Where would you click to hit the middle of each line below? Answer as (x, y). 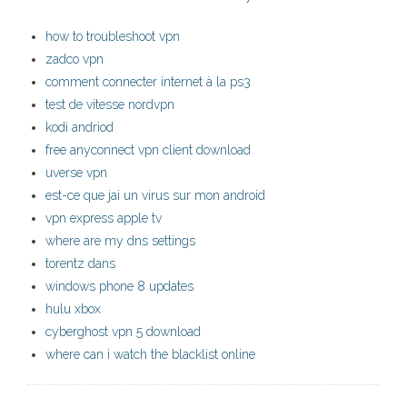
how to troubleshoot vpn (113, 37)
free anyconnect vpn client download (148, 150)
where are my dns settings (120, 241)
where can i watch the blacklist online (150, 355)
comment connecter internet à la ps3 (148, 82)
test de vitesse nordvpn (110, 105)
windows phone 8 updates (119, 287)
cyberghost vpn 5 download (123, 332)
